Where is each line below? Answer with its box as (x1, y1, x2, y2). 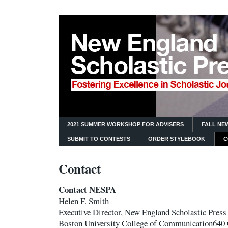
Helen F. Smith (59, 195, 109, 207)
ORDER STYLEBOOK (148, 135, 206, 142)
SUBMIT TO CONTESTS (67, 135, 131, 142)
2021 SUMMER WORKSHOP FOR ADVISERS (67, 121, 184, 127)
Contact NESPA (59, 183, 116, 196)
